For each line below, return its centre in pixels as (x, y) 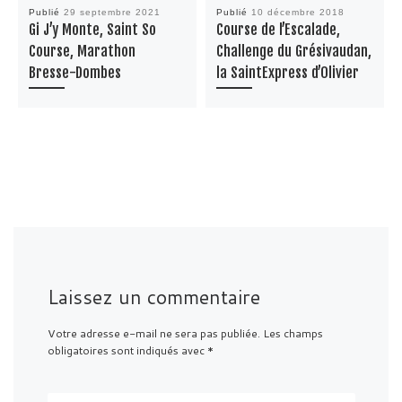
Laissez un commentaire (153, 297)
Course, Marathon (82, 51)
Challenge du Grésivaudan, (293, 51)
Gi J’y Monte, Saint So (92, 29)
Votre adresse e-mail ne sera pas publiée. (153, 333)
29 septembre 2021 (112, 12)
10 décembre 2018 (297, 12)
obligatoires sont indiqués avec (127, 350)
